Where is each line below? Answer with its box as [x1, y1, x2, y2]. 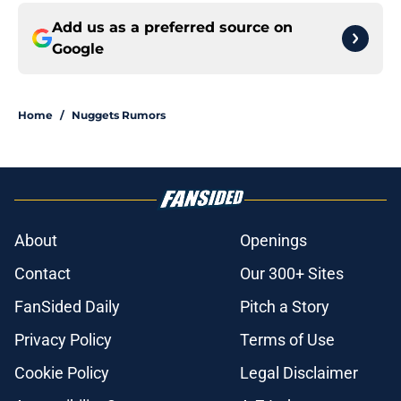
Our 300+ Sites [240, 264, 344, 284]
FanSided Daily [14, 297, 120, 317]
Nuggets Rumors [72, 108, 166, 123]
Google [52, 40, 104, 58]
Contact [14, 264, 71, 284]
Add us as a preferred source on [52, 19, 293, 37]
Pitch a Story [240, 297, 329, 317]
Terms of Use [240, 330, 335, 350]
